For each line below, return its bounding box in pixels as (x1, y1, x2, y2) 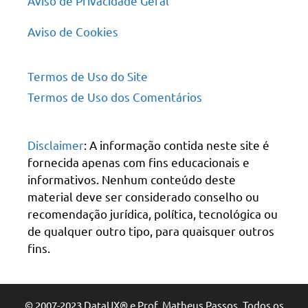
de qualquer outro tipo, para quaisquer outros (27, 223, 274, 238)
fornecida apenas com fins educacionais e (27, 155, 250, 169)
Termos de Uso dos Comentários (27, 89, 202, 104)
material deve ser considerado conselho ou (27, 189, 259, 203)
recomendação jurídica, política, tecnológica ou (27, 206, 278, 221)
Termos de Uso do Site (27, 69, 148, 83)
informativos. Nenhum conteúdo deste (27, 172, 236, 186)
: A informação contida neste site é (84, 137, 269, 152)
